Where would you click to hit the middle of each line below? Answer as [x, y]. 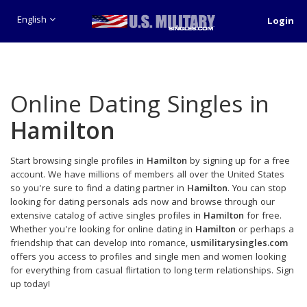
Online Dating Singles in [140, 108]
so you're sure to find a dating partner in [99, 189]
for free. [263, 217]
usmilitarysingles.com [239, 244]
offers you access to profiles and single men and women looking [148, 258]
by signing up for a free [238, 162]
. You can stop [257, 189]
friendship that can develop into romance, [100, 244]
